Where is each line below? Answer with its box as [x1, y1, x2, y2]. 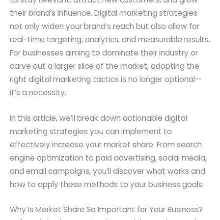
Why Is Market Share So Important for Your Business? [10, 204, 203, 215]
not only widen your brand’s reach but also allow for [10, 21, 199, 31]
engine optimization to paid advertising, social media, [10, 152, 207, 163]
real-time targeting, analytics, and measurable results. [10, 34, 210, 45]
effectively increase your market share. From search [10, 139, 202, 150]
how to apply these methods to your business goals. [10, 179, 204, 190]
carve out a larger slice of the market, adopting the [10, 60, 199, 71]
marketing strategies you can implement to [10, 126, 172, 137]
